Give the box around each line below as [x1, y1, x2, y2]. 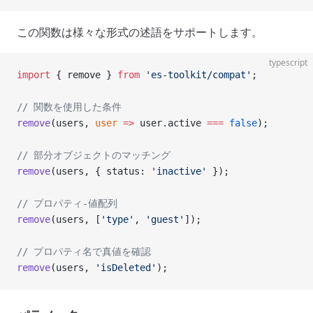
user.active [134, 117, 207, 129]
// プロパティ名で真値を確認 [17, 246, 151, 257]
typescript [269, 57, 307, 68]
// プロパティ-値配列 [17, 198, 117, 209]
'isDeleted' [95, 262, 156, 273]
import [17, 69, 50, 80]
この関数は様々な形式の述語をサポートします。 [17, 24, 263, 40]
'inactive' [151, 166, 207, 177]
